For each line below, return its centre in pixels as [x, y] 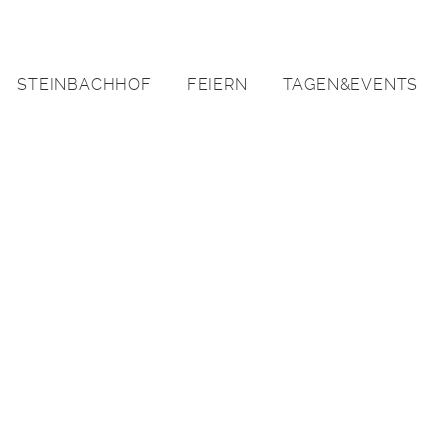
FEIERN [217, 84]
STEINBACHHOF [84, 84]
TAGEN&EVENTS [350, 84]
